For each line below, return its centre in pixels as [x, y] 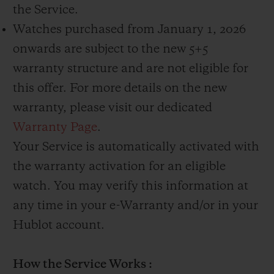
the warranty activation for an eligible [119, 167]
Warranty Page [55, 128]
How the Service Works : [83, 265]
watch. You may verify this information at [131, 187]
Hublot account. [59, 226]
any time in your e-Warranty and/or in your [135, 206]
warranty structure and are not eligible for [131, 69]
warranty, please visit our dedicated [113, 109]
